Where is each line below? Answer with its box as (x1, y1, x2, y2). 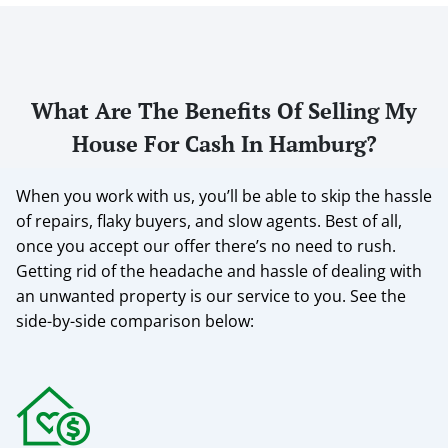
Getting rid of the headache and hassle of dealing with (16, 259, 422, 282)
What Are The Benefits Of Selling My (31, 95, 417, 125)
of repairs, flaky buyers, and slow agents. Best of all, (16, 209, 402, 232)
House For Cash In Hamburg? (71, 128, 377, 158)
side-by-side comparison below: (16, 309, 254, 332)
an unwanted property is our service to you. (16, 284, 350, 307)
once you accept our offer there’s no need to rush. (16, 234, 396, 257)
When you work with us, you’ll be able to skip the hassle (16, 184, 432, 207)
